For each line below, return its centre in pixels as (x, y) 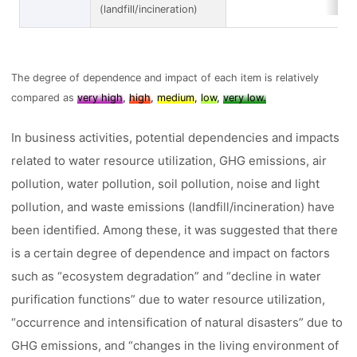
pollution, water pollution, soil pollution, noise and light (166, 183)
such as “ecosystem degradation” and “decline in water (167, 276)
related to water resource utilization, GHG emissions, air (169, 160)
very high (100, 97)
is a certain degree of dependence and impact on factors (171, 253)
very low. (245, 97)
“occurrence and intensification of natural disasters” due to (177, 322)
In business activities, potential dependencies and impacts (176, 137)
